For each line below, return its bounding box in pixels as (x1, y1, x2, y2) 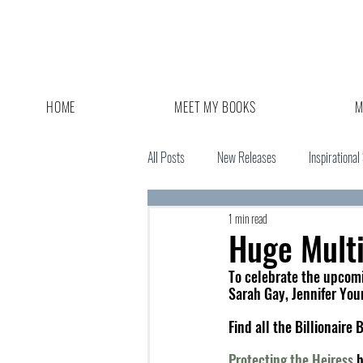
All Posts (147, 147, 185, 167)
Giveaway (180, 212, 220, 232)
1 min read (228, 209, 267, 227)
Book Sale (253, 212, 294, 232)
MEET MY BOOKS (174, 97, 256, 117)
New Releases (217, 147, 276, 167)
